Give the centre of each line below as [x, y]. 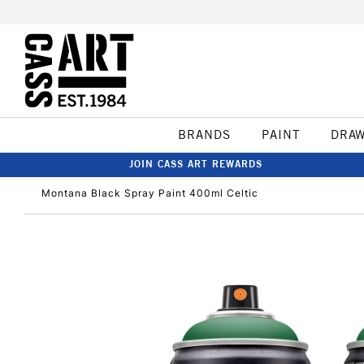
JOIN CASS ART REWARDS [196, 164]
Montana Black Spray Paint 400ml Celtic [150, 193]
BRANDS [204, 134]
